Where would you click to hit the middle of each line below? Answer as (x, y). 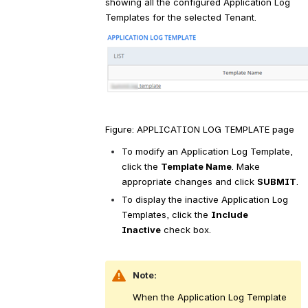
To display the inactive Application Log (205, 199)
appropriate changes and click (189, 181)
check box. (186, 229)
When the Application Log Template (209, 297)
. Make (245, 166)
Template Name (196, 166)
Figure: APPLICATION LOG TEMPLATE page (199, 129)
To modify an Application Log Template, (207, 151)
